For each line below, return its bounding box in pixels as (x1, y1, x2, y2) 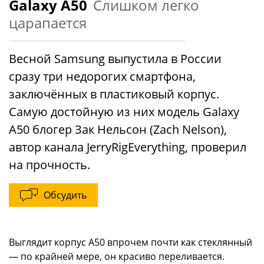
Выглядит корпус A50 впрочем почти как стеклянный (9, 236, 252, 249)
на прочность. (9, 157, 90, 173)
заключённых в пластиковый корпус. (9, 86, 219, 102)
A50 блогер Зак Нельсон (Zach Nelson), (9, 121, 227, 137)
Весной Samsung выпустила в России (9, 51, 222, 67)
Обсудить (44, 189, 87, 202)
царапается (9, 13, 87, 32)
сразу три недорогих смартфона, (9, 68, 196, 84)
